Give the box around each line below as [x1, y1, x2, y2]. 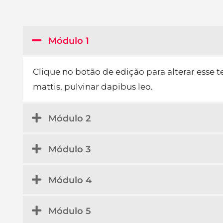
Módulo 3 [48, 143, 91, 155]
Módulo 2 [48, 112, 91, 124]
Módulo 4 [48, 174, 92, 186]
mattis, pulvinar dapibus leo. [33, 81, 153, 92]
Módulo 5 [48, 205, 91, 217]
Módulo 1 [48, 35, 89, 46]
